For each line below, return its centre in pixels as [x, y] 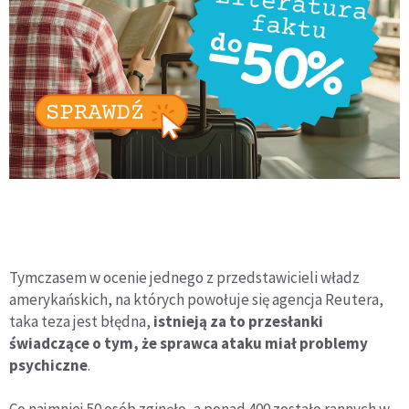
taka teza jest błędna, [81, 321]
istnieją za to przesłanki [238, 321]
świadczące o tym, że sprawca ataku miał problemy [189, 343]
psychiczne [48, 365]
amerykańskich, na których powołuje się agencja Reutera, [196, 299]
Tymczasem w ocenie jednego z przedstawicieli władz [184, 277]
